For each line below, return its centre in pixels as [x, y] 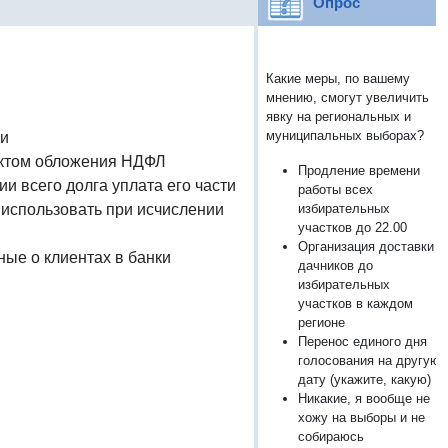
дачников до [335, 265]
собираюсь [331, 436]
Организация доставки [366, 246]
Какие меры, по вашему [338, 78]
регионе [321, 322]
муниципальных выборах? [345, 135]
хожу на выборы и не [361, 417]
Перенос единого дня [362, 341]
